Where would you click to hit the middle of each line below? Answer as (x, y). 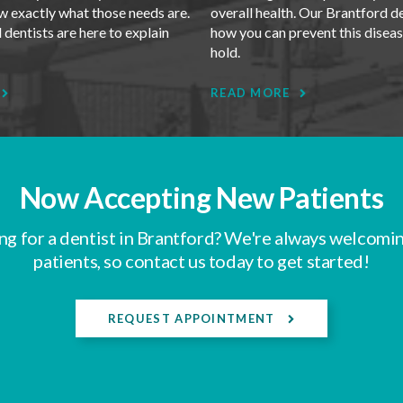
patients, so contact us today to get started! (201, 261)
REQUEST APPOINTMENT (193, 319)
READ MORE (250, 93)
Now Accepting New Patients (201, 198)
